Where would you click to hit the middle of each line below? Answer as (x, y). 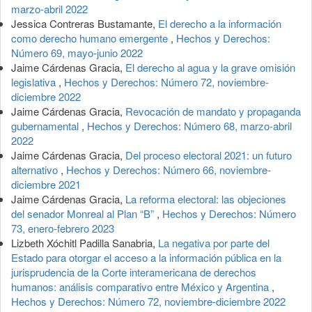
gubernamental (46, 125)
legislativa (35, 81)
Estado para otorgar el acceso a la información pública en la (146, 257)
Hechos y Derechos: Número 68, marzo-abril (189, 125)
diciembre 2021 (46, 184)
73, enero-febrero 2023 (63, 228)
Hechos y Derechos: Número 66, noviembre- (169, 169)
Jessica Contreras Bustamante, (85, 23)
